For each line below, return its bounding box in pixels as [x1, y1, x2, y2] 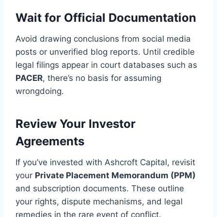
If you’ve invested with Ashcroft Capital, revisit [15, 157, 195, 168]
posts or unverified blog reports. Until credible [15, 47, 195, 57]
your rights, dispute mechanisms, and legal [15, 197, 183, 207]
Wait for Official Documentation [15, 11, 196, 25]
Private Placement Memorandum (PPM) [35, 170, 196, 181]
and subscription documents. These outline [15, 184, 184, 194]
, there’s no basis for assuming [43, 73, 161, 83]
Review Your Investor [15, 117, 136, 131]
